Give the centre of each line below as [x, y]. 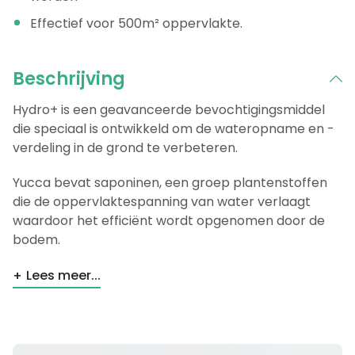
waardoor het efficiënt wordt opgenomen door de [169, 221]
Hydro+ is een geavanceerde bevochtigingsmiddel [169, 110]
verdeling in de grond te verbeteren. [127, 148]
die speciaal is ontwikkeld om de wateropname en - [174, 129]
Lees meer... [63, 276]
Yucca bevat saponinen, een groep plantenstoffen [170, 183]
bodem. [38, 240]
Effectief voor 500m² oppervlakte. [136, 24]
